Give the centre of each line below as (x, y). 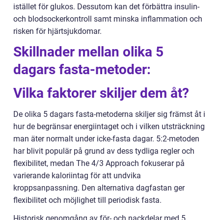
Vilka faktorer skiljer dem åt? (101, 93)
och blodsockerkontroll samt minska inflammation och (108, 19)
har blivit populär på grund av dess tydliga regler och (104, 151)
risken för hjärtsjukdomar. (57, 31)
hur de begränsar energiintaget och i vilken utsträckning (109, 127)
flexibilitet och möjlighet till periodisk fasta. (87, 200)
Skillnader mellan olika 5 (88, 52)
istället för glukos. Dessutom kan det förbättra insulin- (106, 7)
